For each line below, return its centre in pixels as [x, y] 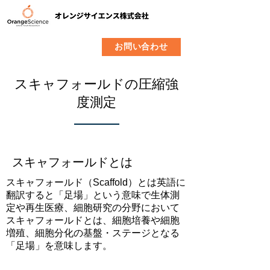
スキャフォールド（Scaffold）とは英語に [96, 182]
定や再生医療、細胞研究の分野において [93, 208]
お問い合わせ [141, 46]
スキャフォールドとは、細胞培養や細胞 [93, 220]
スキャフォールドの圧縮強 [96, 84]
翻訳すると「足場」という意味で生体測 [93, 195]
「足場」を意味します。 [59, 246]
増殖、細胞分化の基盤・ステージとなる [93, 233]
